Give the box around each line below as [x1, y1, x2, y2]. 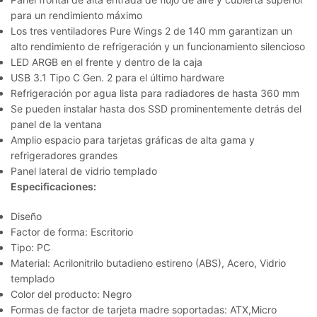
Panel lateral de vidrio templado [11, 164, 157, 177]
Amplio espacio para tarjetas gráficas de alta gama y [11, 133, 255, 146]
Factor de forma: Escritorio [11, 225, 133, 238]
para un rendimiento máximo [11, 8, 142, 21]
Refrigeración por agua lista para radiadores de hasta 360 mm [11, 86, 299, 99]
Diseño [11, 209, 42, 222]
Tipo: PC [11, 241, 50, 253]
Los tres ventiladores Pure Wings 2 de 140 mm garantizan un [11, 24, 292, 37]
